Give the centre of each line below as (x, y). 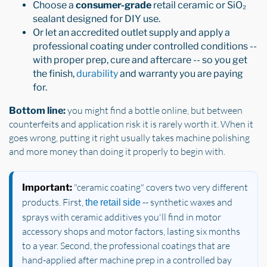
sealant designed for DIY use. (97, 18)
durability (97, 73)
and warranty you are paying (181, 73)
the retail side (113, 202)
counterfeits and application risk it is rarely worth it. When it (131, 124)
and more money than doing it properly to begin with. (117, 151)
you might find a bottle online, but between (154, 110)
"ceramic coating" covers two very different (160, 187)
